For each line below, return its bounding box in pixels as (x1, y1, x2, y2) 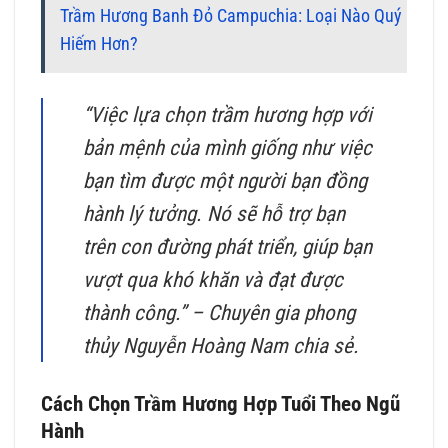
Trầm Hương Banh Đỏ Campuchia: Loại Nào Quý (60, 6, 403, 27)
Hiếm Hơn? (60, 34, 139, 55)
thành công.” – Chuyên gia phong (82, 300, 355, 326)
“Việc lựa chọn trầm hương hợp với (82, 102, 372, 128)
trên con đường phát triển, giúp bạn (82, 234, 372, 260)
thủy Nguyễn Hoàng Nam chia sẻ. (82, 333, 359, 359)
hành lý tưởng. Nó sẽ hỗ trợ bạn (82, 201, 345, 227)
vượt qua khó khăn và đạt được (82, 267, 343, 293)
